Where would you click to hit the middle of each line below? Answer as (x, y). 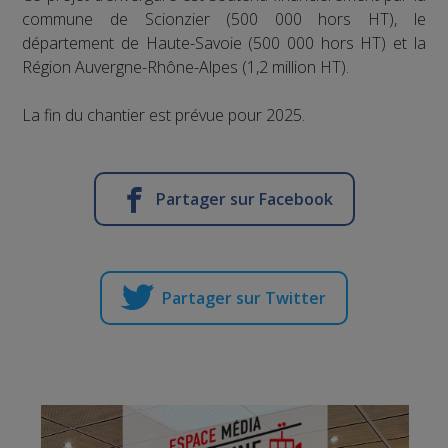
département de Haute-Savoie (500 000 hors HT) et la (224, 42)
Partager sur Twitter (244, 297)
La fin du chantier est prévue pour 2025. (164, 114)
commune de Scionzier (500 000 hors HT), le (224, 18)
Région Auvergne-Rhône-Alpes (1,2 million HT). (186, 66)
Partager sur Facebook (244, 198)
